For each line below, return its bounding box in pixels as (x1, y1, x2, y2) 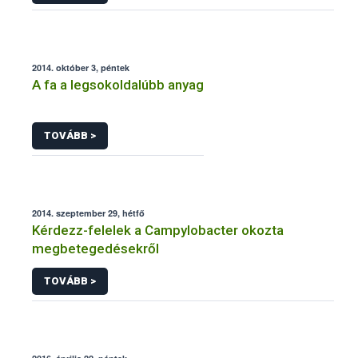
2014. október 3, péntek (32, 62, 129, 74)
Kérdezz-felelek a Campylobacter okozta (32, 221, 284, 238)
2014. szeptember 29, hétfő (32, 206, 145, 219)
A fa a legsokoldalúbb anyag (32, 77, 204, 93)
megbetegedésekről (32, 240, 159, 257)
